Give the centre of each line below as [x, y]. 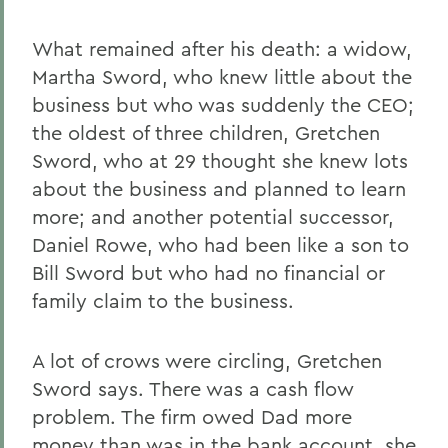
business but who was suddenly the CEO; [223, 104]
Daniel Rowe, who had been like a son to [220, 244]
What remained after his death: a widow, [222, 48]
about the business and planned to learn [219, 188]
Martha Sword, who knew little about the [222, 76]
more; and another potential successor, [213, 216]
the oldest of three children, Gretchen [206, 132]
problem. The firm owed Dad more [192, 416]
